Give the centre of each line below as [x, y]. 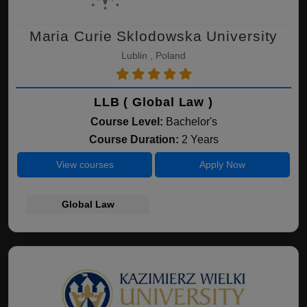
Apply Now [222, 164]
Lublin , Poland [153, 56]
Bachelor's [191, 122]
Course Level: [126, 122]
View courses [85, 164]
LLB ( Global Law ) [153, 102]
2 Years [200, 139]
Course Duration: [135, 139]
